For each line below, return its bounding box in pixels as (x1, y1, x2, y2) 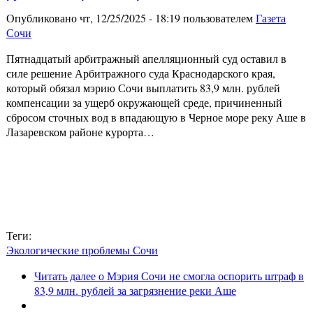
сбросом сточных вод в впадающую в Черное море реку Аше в (6, 109, 306, 124)
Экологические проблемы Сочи (6, 242, 158, 257)
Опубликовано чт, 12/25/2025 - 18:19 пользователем (6, 10, 256, 25)
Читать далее (34, 268, 96, 283)
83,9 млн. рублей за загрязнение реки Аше (34, 282, 236, 298)
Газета (256, 10, 286, 25)
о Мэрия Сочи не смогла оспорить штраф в (96, 268, 304, 283)
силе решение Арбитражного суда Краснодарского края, (6, 65, 275, 80)
